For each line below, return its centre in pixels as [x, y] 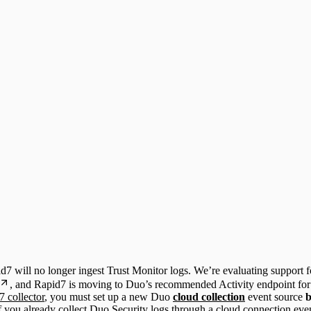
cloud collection [209, 296]
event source [275, 296]
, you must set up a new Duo [109, 296]
